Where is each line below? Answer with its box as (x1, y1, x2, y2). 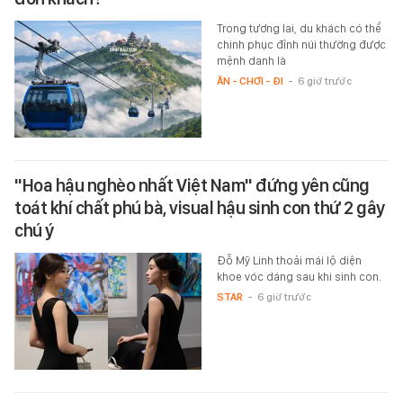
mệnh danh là (216, 54, 286, 68)
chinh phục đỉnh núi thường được (216, 38, 386, 52)
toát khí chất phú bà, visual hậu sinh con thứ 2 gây (14, 197, 385, 219)
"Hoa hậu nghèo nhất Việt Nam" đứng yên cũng (14, 175, 370, 197)
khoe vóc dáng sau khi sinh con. (216, 270, 381, 284)
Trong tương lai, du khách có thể (216, 22, 381, 36)
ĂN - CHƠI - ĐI (216, 75, 283, 88)
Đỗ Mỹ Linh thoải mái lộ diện (216, 254, 362, 268)
